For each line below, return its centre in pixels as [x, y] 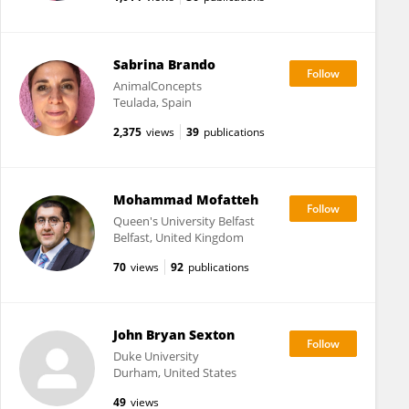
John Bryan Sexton [173, 335]
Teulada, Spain [152, 102]
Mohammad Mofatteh [185, 199]
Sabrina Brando [164, 64]
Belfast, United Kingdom [178, 237]
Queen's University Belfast [184, 221]
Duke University [156, 356]
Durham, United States [174, 372]
